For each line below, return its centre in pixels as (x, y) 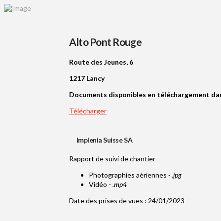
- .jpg (175, 175)
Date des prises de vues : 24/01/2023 (127, 201)
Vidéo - (100, 184)
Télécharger (88, 111)
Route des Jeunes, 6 (101, 62)
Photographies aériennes (128, 175)
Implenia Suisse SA (101, 140)
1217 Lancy (87, 78)
